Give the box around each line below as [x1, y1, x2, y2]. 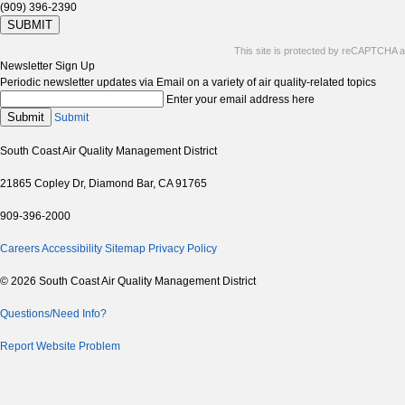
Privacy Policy [148, 242, 217, 256]
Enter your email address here [166, 93, 315, 107]
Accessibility [42, 242, 102, 256]
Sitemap [105, 242, 146, 256]
